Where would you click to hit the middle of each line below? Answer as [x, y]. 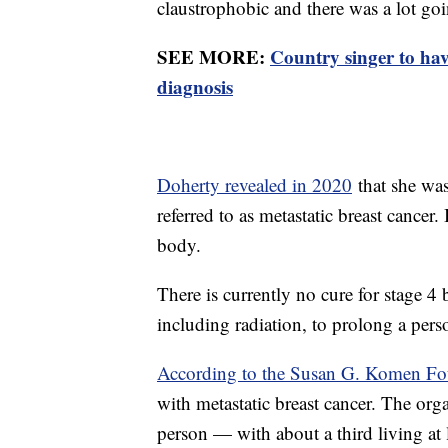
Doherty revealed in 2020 [254, 184]
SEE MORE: [213, 56]
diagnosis [195, 86]
